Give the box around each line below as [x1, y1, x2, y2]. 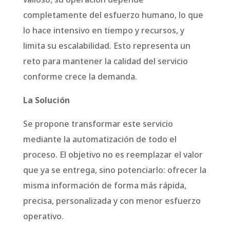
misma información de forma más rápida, [23, 179, 186, 191]
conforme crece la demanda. [23, 70, 137, 82]
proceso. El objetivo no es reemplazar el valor [23, 148, 203, 160]
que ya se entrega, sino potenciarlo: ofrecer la [23, 164, 206, 176]
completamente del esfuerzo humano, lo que [23, 9, 203, 21]
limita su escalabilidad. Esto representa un [23, 40, 190, 51]
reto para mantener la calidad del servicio [23, 55, 188, 67]
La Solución [23, 94, 70, 106]
